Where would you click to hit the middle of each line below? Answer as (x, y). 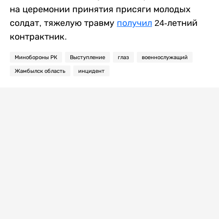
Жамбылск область (40, 71)
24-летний (175, 23)
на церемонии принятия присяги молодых (100, 9)
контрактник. (38, 36)
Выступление (88, 57)
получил (134, 23)
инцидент (91, 71)
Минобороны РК (36, 57)
